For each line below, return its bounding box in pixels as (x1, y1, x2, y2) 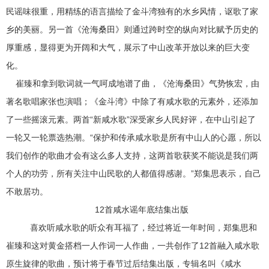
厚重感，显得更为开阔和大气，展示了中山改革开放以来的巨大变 (6, 43, 250, 52)
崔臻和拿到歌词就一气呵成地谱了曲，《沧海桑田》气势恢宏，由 (6, 79, 259, 88)
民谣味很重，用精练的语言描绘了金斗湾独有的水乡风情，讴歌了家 (6, 7, 258, 16)
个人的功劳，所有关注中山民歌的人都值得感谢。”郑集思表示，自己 (6, 169, 261, 178)
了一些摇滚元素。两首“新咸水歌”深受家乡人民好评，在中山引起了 (6, 115, 256, 124)
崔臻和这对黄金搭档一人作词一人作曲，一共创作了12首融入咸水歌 (6, 241, 259, 250)
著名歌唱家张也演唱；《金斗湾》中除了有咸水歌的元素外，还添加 (6, 97, 258, 106)
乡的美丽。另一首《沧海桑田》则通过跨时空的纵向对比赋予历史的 (6, 25, 258, 34)
